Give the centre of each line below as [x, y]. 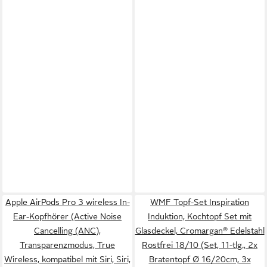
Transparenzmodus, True [67, 245]
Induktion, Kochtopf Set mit [200, 216]
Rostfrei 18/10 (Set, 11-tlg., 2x [200, 245]
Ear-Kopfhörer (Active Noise [67, 216]
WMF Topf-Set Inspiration [200, 202]
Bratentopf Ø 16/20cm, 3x [200, 259]
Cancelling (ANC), [67, 231]
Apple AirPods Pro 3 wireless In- [67, 202]
